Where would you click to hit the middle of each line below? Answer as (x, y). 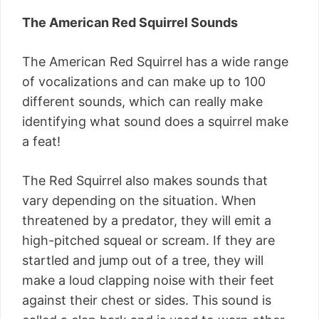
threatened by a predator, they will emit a (147, 220)
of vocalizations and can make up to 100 (144, 81)
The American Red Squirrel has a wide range (155, 61)
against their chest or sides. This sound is (147, 300)
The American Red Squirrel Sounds (130, 22)
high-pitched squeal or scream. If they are (148, 240)
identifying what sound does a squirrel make (155, 121)
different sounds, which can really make (142, 101)
